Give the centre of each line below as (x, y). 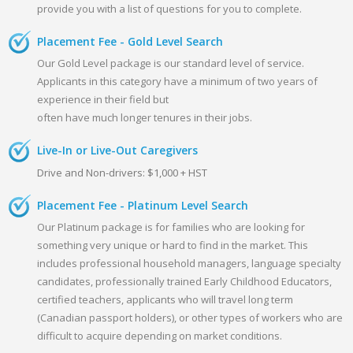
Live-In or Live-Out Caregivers (118, 150)
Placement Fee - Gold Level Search (130, 41)
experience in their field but (103, 99)
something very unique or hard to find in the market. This (173, 245)
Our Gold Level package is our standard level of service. (171, 63)
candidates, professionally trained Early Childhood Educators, (185, 281)
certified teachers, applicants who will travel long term (165, 299)
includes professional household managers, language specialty (190, 263)
